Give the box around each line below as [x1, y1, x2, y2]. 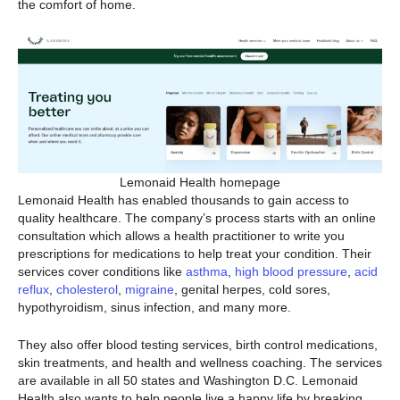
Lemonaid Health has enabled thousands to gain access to [18, 192, 349, 207]
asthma [186, 263, 228, 279]
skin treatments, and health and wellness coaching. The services [18, 355, 382, 371]
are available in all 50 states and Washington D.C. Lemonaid [18, 373, 358, 388]
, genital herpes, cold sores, [174, 281, 330, 296]
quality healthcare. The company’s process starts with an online [18, 210, 376, 225]
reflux [18, 281, 49, 296]
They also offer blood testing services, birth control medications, [18, 337, 378, 353]
